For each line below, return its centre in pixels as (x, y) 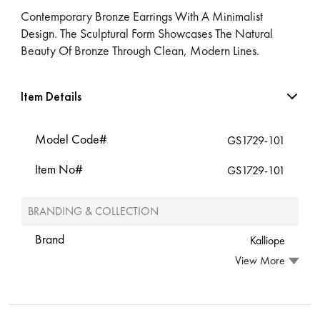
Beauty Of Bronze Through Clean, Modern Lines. (140, 50)
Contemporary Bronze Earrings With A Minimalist (142, 16)
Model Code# (71, 139)
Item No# (59, 169)
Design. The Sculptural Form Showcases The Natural (147, 33)
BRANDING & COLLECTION (94, 211)
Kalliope (267, 240)
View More (260, 261)
